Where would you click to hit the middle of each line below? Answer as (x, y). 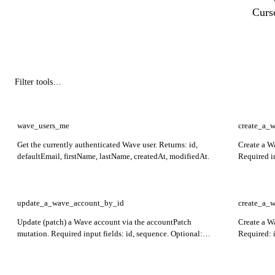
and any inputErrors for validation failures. (88, 257)
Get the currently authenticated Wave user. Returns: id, (107, 145)
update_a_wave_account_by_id (71, 203)
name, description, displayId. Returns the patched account (113, 246)
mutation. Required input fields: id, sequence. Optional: (110, 234)
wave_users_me (43, 126)
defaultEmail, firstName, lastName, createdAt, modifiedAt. (113, 157)
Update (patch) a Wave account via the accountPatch (104, 222)
